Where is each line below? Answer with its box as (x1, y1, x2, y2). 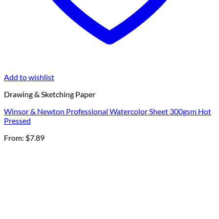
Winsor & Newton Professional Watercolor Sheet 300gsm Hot (4, 107, 211, 116)
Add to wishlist (4, 72, 54, 82)
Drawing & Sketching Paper (4, 89, 95, 99)
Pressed (4, 116, 31, 126)
